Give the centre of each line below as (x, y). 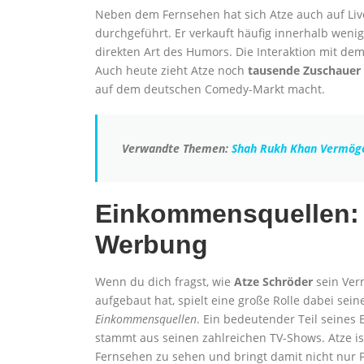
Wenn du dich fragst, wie (165, 282)
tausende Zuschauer (304, 70)
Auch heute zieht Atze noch (171, 70)
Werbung (152, 245)
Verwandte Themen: (177, 148)
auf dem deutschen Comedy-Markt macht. (210, 89)
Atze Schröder (273, 282)
